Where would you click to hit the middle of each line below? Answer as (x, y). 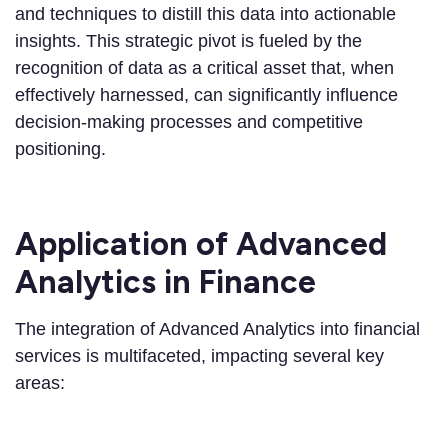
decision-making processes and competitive (189, 122)
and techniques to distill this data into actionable (205, 14)
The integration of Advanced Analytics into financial (217, 329)
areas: (40, 383)
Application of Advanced (201, 244)
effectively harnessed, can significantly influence (206, 95)
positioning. (60, 149)
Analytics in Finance (165, 282)
